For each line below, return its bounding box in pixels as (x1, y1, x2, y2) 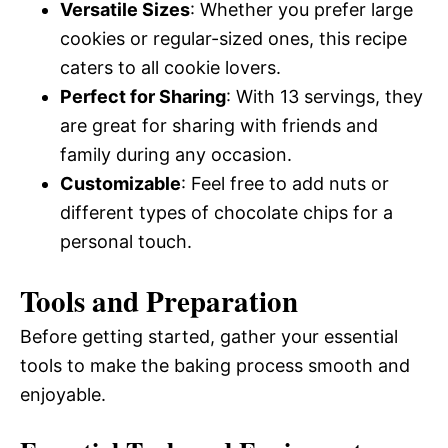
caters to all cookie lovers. (60, 57, 281, 78)
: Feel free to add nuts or (181, 173, 389, 194)
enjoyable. (20, 384, 106, 405)
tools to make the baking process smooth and (20, 355, 410, 376)
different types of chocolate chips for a (60, 202, 393, 223)
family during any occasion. (60, 144, 292, 165)
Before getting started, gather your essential (20, 326, 398, 347)
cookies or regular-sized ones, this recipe (60, 28, 407, 49)
